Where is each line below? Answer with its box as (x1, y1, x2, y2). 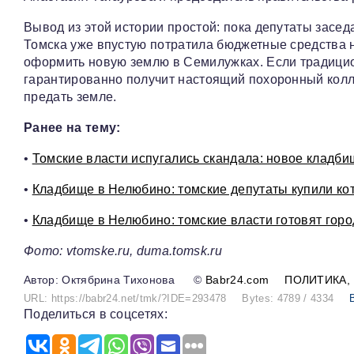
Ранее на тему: (24, 121, 121, 134)
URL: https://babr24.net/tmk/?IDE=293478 (24, 292, 227, 305)
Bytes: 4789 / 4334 (242, 292, 334, 305)
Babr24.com (205, 273, 269, 287)
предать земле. (24, 90, 117, 104)
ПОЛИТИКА (284, 273, 347, 287)
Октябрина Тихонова (62, 273, 175, 287)
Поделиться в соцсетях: (24, 307, 168, 322)
